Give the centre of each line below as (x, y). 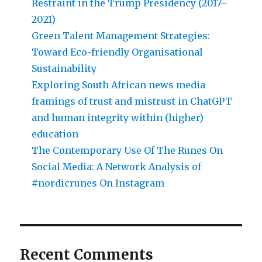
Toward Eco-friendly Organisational (118, 52)
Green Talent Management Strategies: (121, 36)
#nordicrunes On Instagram (98, 183)
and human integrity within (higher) (118, 118)
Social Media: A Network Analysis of (117, 167)
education (55, 134)
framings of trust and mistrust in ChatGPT (132, 101)
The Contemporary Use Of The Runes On (127, 151)
